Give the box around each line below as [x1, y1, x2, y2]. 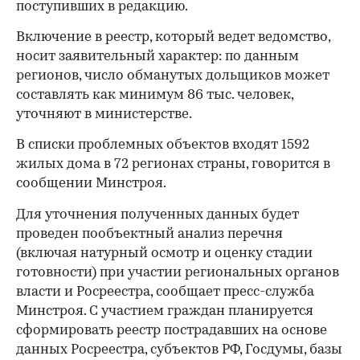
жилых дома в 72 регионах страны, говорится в [16, 157, 330, 171]
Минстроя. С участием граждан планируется [16, 304, 313, 318]
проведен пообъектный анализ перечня [16, 227, 283, 241]
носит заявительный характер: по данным [16, 49, 299, 63]
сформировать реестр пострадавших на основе [16, 323, 327, 337]
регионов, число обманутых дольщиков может [16, 68, 329, 83]
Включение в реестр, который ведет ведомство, [16, 30, 330, 44]
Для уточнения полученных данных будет [16, 207, 299, 222]
